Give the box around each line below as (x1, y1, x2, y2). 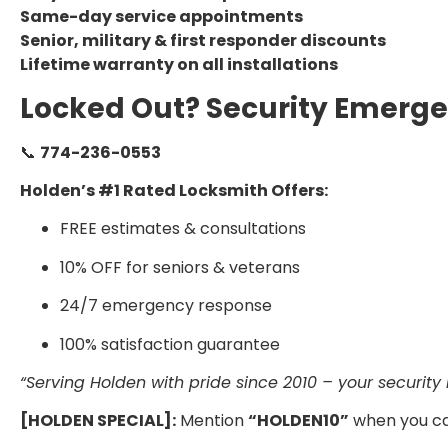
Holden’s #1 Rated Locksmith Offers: (20, 179, 328, 203)
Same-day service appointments (20, 5, 303, 29)
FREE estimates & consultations (60, 217, 306, 241)
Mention (176, 409, 248, 433)
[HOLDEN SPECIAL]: (20, 409, 176, 433)
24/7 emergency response (60, 294, 272, 318)
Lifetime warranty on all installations (20, 53, 338, 77)
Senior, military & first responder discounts (20, 29, 386, 53)
